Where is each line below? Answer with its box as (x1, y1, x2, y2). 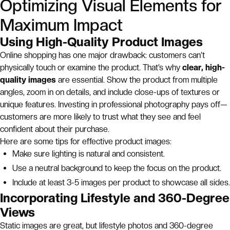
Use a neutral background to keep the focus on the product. (12, 163, 221, 173)
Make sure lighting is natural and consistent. (12, 149, 165, 159)
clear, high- (182, 63, 225, 72)
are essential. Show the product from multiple (56, 75, 218, 85)
